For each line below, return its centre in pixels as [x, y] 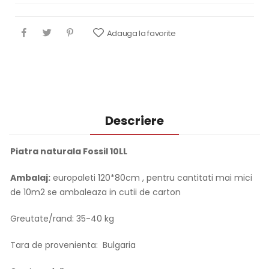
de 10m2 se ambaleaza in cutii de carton [95, 192]
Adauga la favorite [141, 34]
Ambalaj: [30, 178]
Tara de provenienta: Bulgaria [73, 245]
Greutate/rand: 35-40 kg [62, 219]
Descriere [134, 121]
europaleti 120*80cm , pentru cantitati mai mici [151, 178]
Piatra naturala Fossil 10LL [69, 152]
